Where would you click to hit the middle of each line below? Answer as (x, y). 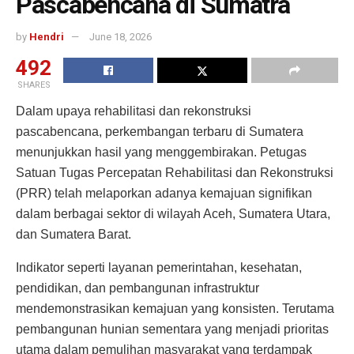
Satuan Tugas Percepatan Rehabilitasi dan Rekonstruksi (175, 173)
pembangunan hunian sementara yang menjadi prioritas (172, 330)
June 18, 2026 (121, 37)
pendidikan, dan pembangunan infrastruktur (137, 288)
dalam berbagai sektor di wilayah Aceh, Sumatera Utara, (173, 214)
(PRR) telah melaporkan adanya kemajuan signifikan (164, 194)
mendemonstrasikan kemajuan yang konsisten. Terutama (175, 309)
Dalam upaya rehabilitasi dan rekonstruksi (134, 111)
